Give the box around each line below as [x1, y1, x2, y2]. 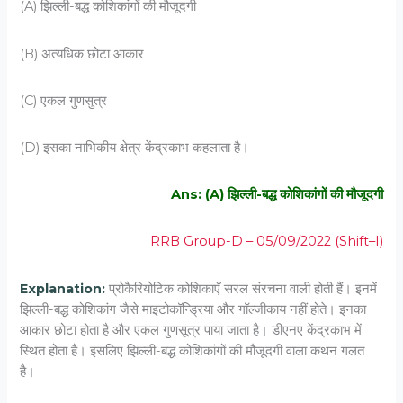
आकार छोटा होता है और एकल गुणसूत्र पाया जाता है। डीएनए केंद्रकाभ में [20, 321, 363, 338]
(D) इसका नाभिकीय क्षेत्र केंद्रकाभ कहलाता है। [20, 139, 250, 156]
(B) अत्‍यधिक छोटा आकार [20, 45, 145, 62]
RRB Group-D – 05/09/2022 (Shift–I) [149, 233, 383, 250]
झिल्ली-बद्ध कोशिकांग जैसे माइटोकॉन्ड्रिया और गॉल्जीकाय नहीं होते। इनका [20, 300, 367, 318]
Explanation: [20, 280, 106, 297]
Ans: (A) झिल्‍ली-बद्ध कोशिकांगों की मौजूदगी [170, 186, 383, 203]
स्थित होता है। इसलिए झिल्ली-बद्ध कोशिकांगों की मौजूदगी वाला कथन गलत [20, 342, 365, 359]
